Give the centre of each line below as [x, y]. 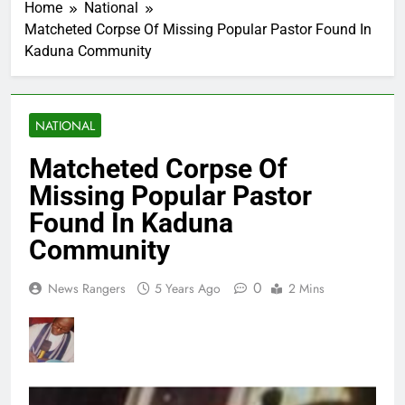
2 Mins [306, 289]
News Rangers [87, 289]
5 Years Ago [188, 289]
